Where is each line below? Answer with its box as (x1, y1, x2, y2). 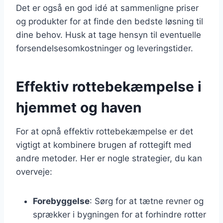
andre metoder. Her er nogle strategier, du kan (16, 153, 202, 163)
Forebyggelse (33, 196, 90, 206)
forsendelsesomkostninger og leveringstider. (16, 43, 193, 53)
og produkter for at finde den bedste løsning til (16, 16, 203, 26)
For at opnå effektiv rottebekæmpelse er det (16, 126, 193, 136)
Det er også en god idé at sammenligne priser (16, 2, 199, 13)
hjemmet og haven (16, 99, 141, 116)
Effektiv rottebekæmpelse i (16, 78, 202, 95)
